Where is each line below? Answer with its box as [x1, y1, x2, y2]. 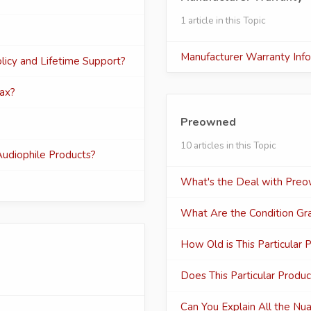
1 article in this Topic [180, 14, 265, 27]
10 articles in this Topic [180, 139, 276, 152]
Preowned [180, 115, 236, 130]
